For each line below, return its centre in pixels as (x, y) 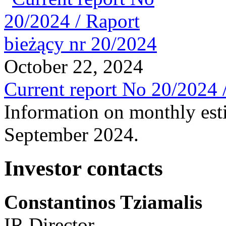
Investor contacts (83, 168)
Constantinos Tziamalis (103, 202)
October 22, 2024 (74, 66)
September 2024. (71, 134)
